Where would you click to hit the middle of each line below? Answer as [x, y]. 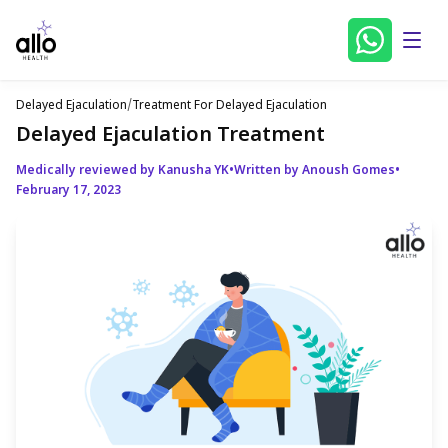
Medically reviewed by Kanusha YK [122, 171]
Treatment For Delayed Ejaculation [229, 106]
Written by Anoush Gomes [314, 171]
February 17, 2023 [68, 191]
